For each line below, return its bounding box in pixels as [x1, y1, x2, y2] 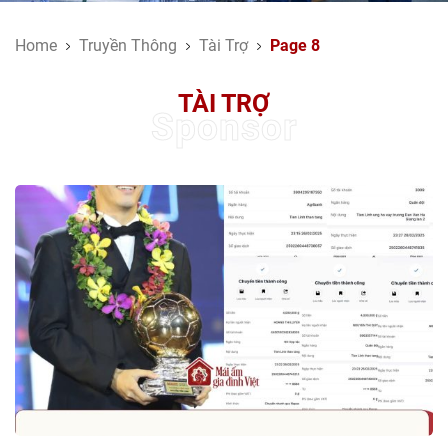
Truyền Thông [79, 34, 177, 56]
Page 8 [270, 34, 320, 56]
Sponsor [150, 100, 298, 150]
